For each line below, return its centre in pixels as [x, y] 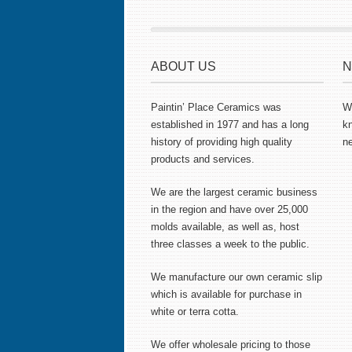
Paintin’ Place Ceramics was [216, 107]
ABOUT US [183, 66]
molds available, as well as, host [225, 227]
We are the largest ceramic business [234, 192]
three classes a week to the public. [230, 244]
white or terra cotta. [195, 312]
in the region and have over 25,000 [229, 209]
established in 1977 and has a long [230, 125]
